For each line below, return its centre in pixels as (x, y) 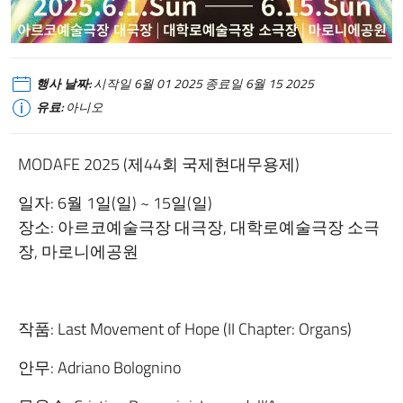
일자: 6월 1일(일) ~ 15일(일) (115, 202)
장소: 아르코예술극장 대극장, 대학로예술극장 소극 (199, 227)
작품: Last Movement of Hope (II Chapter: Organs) (185, 328)
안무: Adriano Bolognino (99, 367)
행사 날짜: (63, 83)
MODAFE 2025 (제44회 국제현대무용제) (159, 164)
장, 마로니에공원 (78, 251)
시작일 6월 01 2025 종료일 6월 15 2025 (202, 83)
